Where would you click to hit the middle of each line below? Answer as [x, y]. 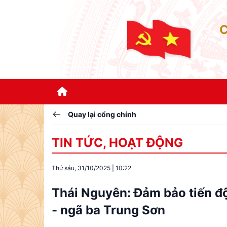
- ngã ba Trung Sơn [108, 210]
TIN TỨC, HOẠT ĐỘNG [117, 143]
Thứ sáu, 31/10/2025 [81, 168]
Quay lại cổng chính [102, 114]
